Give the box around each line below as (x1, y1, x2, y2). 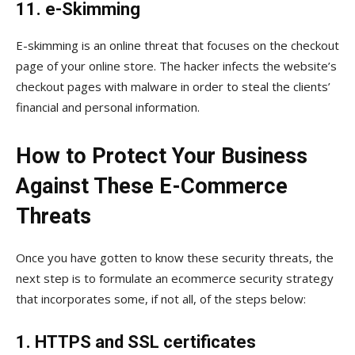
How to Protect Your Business (16, 143, 307, 169)
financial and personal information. (16, 98, 200, 115)
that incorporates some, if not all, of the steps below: (16, 290, 306, 307)
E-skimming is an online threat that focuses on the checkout (16, 36, 339, 53)
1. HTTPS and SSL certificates (16, 331, 256, 352)
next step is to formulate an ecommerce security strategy (16, 269, 334, 286)
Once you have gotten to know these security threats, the (16, 249, 334, 265)
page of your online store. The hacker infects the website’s (16, 57, 337, 74)
